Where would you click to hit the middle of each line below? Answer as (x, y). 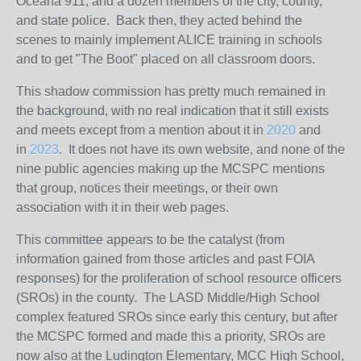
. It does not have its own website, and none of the (202, 149)
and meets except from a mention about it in (140, 130)
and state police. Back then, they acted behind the (159, 21)
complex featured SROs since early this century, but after (177, 317)
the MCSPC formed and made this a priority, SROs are (171, 336)
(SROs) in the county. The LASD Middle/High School (168, 298)
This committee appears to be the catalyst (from (150, 240)
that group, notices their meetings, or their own (147, 188)
